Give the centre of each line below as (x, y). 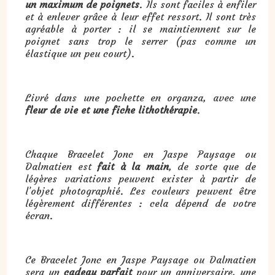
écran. (39, 215)
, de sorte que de (212, 166)
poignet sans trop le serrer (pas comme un (141, 41)
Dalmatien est (61, 166)
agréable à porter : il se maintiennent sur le (141, 29)
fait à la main (133, 166)
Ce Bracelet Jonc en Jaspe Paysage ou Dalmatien (141, 259)
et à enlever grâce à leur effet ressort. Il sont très (141, 16)
